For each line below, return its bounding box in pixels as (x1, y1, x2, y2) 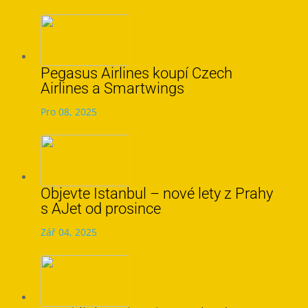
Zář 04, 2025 (40, 225, 97, 239)
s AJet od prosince (40, 200, 161, 217)
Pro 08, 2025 (40, 105, 97, 118)
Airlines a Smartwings (40, 80, 184, 97)
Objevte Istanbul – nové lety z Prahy (40, 185, 273, 202)
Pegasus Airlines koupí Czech (40, 65, 232, 82)
